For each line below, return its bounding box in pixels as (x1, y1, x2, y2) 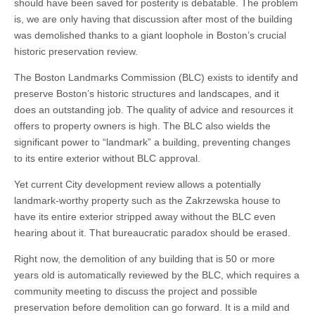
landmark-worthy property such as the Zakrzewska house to (14, 195, 281, 206)
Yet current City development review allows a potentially (14, 179, 261, 190)
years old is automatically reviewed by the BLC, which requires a (14, 269, 300, 281)
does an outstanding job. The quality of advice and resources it (14, 104, 293, 115)
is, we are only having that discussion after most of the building (14, 13, 292, 25)
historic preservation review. (14, 46, 138, 57)
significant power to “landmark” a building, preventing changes (14, 136, 290, 148)
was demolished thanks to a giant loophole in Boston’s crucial (14, 30, 286, 41)
